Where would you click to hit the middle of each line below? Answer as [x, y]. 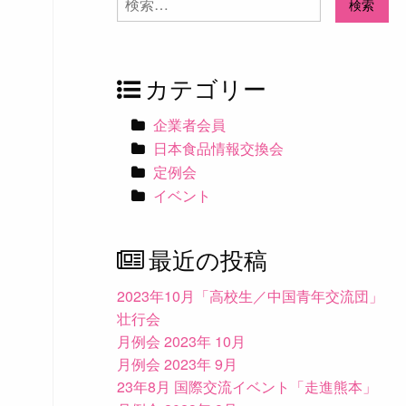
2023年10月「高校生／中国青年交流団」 [250, 295]
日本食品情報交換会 [219, 149]
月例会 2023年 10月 [181, 341]
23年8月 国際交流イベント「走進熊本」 [246, 386]
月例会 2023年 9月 [177, 363]
